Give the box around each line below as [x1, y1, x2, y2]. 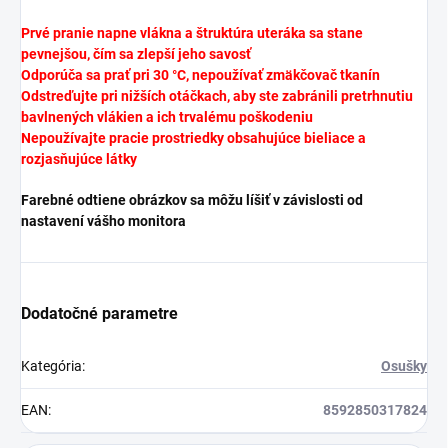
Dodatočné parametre [21, 304, 178, 324]
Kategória [21, 358, 82, 375]
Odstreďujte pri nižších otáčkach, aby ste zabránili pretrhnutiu [21, 88, 413, 105]
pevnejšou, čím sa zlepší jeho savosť [21, 46, 251, 63]
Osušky [381, 358, 427, 375]
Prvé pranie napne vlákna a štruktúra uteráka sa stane [21, 25, 363, 42]
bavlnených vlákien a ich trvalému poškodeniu [21, 109, 313, 126]
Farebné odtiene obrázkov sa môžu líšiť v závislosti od [21, 192, 363, 209]
